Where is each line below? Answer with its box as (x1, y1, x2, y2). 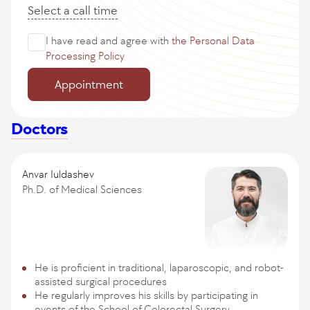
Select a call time (28, 3, 118, 18)
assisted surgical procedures (35, 275, 167, 288)
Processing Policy (46, 49, 125, 62)
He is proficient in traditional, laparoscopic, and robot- (35, 261, 284, 274)
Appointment (55, 77, 123, 92)
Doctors (11, 119, 68, 138)
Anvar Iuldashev (22, 167, 94, 181)
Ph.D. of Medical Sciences (22, 183, 142, 196)
